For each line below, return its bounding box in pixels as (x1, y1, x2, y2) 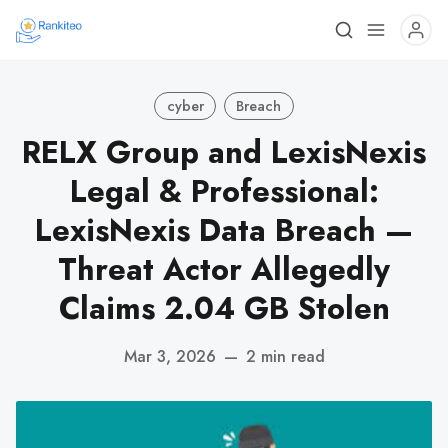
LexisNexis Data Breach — (35, 208, 413, 253)
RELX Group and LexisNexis (22, 130, 426, 175)
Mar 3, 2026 (123, 344, 216, 368)
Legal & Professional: (69, 169, 379, 214)
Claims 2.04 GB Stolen (58, 286, 390, 331)
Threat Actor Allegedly (58, 247, 390, 292)
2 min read (245, 344, 325, 368)
